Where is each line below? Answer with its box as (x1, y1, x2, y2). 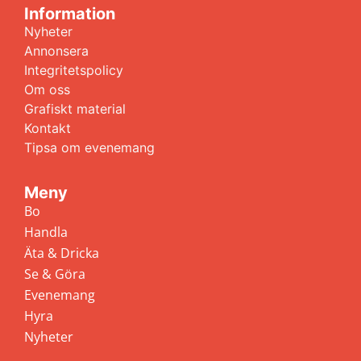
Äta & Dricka (24, 244, 99, 263)
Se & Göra (24, 265, 85, 284)
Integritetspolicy (24, 62, 123, 79)
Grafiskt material (24, 101, 126, 118)
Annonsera (24, 43, 89, 60)
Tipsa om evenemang (24, 139, 155, 156)
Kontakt (24, 120, 71, 137)
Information (24, 4, 115, 24)
